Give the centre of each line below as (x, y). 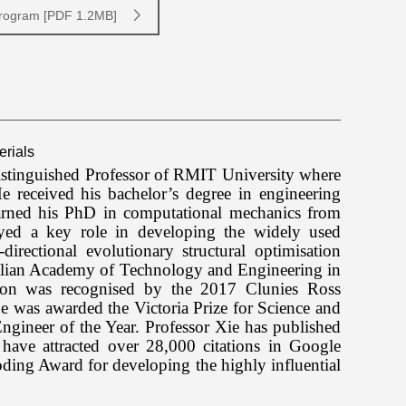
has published (290, 327)
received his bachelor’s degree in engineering (179, 193)
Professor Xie (190, 327)
